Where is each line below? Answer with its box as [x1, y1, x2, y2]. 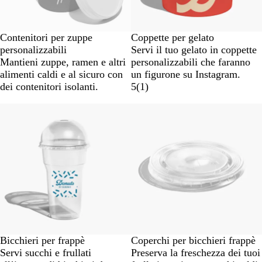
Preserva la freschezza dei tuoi [131, 246, 260, 258]
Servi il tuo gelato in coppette [131, 43, 257, 56]
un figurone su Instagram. [131, 68, 240, 80]
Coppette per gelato [131, 31, 214, 43]
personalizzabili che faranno [131, 56, 250, 68]
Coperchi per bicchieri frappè [131, 234, 256, 246]
